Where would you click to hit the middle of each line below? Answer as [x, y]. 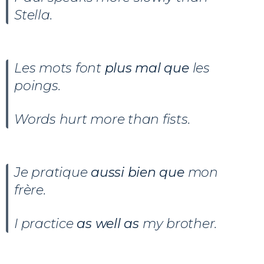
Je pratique [53, 172]
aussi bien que [139, 172]
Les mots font [58, 68]
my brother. [178, 223]
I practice [46, 223]
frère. [30, 190]
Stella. [33, 15]
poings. [37, 85]
